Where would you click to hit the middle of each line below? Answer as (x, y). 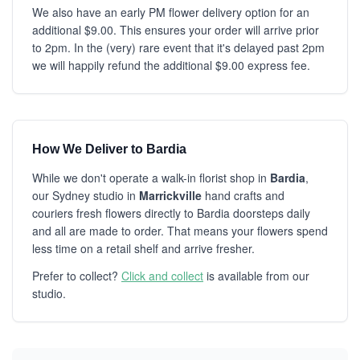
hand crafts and (243, 195)
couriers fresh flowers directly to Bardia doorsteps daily (171, 213)
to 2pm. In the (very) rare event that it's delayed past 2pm (178, 47)
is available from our (256, 276)
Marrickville (170, 195)
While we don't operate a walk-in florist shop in (151, 178)
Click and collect (162, 276)
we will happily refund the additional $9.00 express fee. (171, 65)
